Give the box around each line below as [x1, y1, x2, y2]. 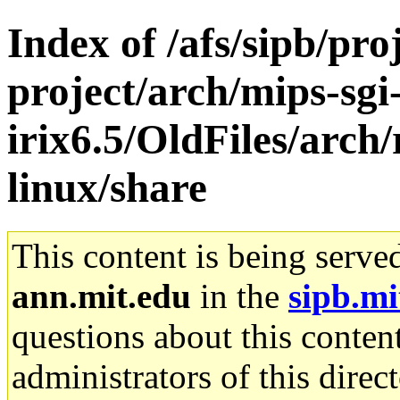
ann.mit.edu [12, 276, 191, 315]
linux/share [7, 164, 207, 212]
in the [191, 276, 288, 315]
